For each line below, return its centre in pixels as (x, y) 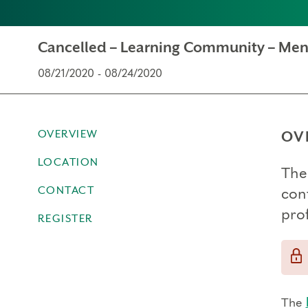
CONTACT (66, 190)
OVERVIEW (68, 134)
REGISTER (65, 219)
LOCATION (68, 162)
